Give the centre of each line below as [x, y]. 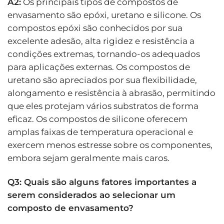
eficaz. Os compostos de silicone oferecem [97, 119]
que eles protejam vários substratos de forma [103, 106]
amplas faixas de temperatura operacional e [100, 132]
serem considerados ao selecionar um [91, 195]
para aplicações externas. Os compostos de [99, 67]
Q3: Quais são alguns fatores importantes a [102, 182]
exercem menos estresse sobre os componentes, [110, 145]
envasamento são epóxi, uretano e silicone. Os [104, 15]
